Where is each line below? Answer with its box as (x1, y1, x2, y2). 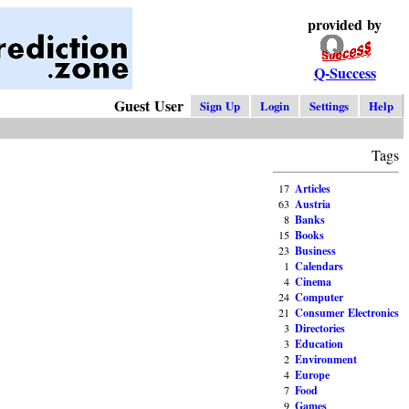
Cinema (295, 274, 331, 290)
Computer (295, 289, 343, 306)
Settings (309, 98, 349, 115)
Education (295, 336, 343, 352)
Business (295, 243, 336, 259)
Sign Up (200, 98, 240, 115)
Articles (295, 181, 330, 197)
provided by (308, 14, 382, 35)
